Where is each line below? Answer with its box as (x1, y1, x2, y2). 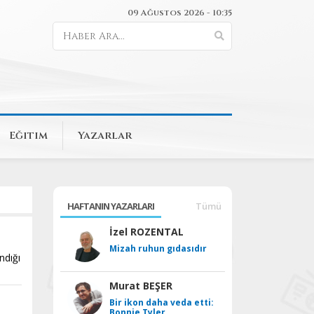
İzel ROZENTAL (109, 225, 184, 238)
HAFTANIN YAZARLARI (67, 200, 154, 212)
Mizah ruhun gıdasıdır (109, 243, 207, 254)
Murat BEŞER (109, 279, 172, 292)
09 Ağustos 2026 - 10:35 (128, 7, 232, 18)
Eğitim (9, 128, 48, 143)
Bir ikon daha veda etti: (109, 296, 214, 308)
